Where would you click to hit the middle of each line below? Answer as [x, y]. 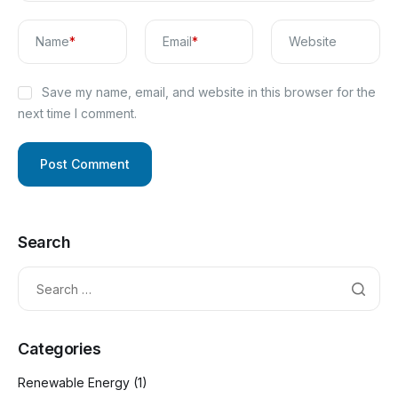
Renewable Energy [74, 383]
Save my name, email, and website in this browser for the [208, 92]
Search [44, 243]
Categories [60, 349]
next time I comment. [77, 114]
